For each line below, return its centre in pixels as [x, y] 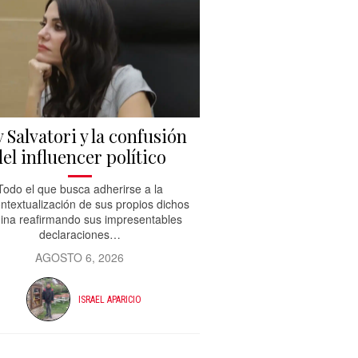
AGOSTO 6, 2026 [80, 258]
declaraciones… [80, 235]
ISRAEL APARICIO [109, 299]
